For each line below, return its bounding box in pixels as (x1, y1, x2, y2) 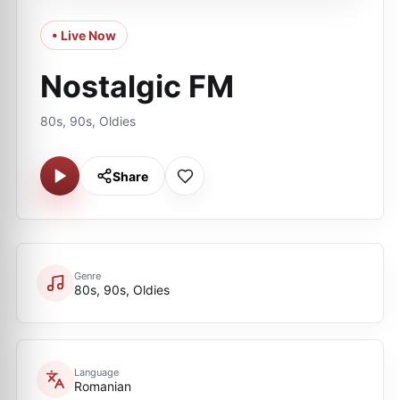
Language (74, 365, 119, 379)
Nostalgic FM (40, 68, 234, 104)
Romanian (74, 378, 131, 394)
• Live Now (52, 28, 116, 43)
